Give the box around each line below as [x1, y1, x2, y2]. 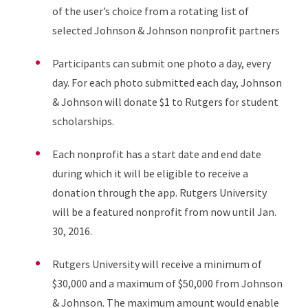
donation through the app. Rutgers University [52, 186, 267, 199]
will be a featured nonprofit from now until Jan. [52, 205, 276, 219]
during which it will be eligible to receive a [52, 166, 248, 180]
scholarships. [52, 114, 114, 128]
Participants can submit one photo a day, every [52, 56, 271, 70]
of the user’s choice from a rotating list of [52, 4, 249, 18]
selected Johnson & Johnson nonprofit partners [52, 23, 280, 37]
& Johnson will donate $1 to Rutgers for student [52, 95, 278, 109]
